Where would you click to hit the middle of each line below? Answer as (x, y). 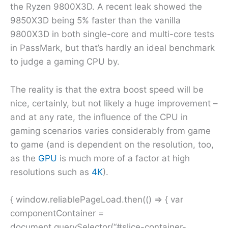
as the (24, 158)
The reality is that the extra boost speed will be (107, 89)
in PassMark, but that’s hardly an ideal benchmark (112, 48)
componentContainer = (57, 213)
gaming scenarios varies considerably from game (110, 131)
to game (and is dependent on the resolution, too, (112, 144)
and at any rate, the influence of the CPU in (99, 117)
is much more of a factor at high (123, 158)
